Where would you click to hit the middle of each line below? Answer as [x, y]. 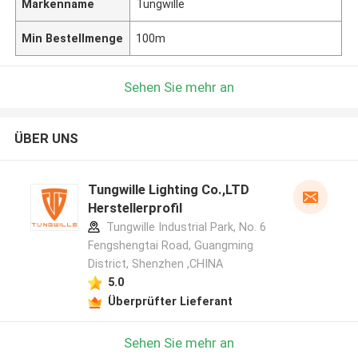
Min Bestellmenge [73, 38]
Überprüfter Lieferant [170, 301]
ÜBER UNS [46, 139]
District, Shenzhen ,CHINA [155, 264]
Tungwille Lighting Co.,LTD [168, 190]
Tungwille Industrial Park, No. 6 [184, 227]
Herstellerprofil [135, 208]
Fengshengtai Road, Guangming [170, 246]
